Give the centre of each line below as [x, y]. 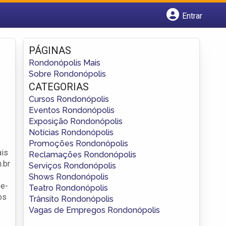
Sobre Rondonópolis [67, 74]
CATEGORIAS [59, 87]
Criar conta [57, 55]
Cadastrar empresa [72, 33]
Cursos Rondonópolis [69, 99]
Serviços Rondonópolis [72, 165]
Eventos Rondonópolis [72, 110]
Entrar [192, 16]
